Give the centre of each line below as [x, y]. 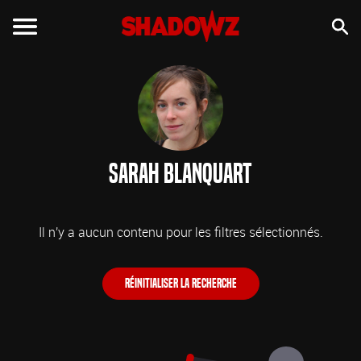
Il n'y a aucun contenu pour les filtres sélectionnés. [180, 232]
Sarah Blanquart [180, 174]
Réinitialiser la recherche [180, 283]
